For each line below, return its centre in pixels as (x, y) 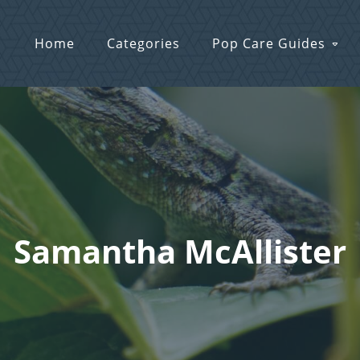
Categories (143, 44)
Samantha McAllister (180, 251)
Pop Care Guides (269, 44)
